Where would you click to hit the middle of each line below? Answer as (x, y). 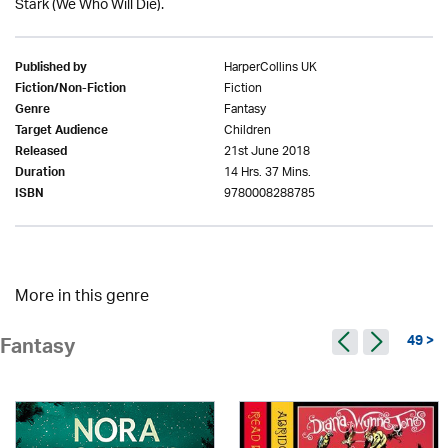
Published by (51, 69)
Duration (40, 174)
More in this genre (82, 297)
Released (41, 153)
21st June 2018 (267, 151)
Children (247, 130)
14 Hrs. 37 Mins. (267, 172)
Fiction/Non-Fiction (70, 90)
